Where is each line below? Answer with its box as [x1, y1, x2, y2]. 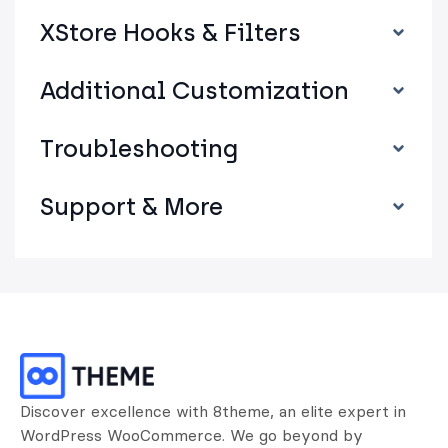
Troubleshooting [40, 134, 238, 164]
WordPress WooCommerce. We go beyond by [20, 424, 363, 445]
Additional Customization [40, 76, 349, 106]
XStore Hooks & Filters [40, 18, 301, 48]
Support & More [40, 192, 223, 222]
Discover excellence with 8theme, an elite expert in [20, 400, 406, 421]
